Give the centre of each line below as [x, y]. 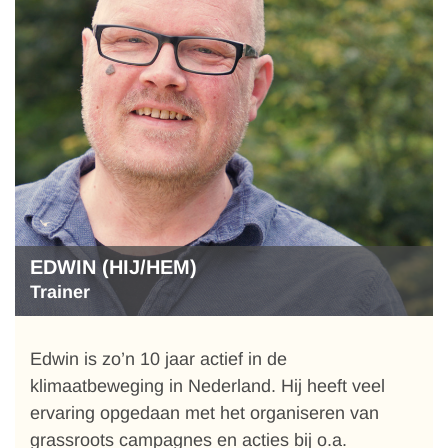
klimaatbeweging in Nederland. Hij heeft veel [207, 386]
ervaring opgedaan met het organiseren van [204, 413]
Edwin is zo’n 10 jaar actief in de [158, 359]
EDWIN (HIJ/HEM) [113, 267]
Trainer [60, 292]
